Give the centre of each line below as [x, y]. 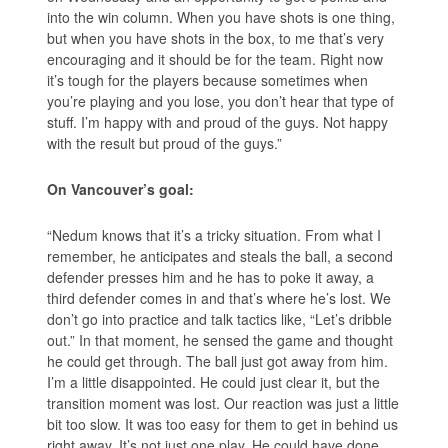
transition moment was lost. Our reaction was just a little [223, 403]
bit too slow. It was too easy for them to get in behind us [223, 424]
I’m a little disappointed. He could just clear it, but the [214, 382]
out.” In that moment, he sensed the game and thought [220, 340]
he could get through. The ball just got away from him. [218, 361]
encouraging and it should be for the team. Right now [215, 59]
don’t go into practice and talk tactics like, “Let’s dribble [220, 319]
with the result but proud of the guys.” [165, 143]
